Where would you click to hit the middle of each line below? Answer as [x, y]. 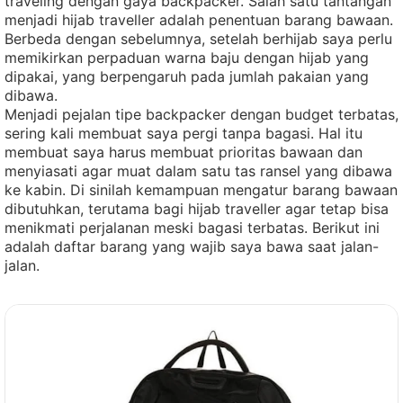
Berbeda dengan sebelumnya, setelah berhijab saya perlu [198, 39]
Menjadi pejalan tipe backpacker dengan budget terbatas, [201, 114]
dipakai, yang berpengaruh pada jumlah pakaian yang [187, 76]
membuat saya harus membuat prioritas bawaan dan [184, 152]
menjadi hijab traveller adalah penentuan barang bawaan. [199, 20]
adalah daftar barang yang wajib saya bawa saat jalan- [192, 246]
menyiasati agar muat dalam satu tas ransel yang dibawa [198, 171]
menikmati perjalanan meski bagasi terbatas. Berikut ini [192, 228]
